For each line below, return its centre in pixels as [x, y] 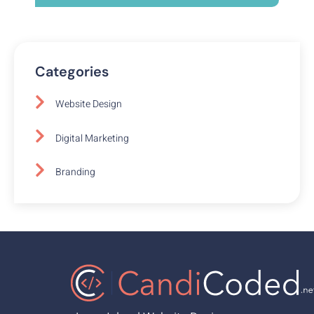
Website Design [89, 104]
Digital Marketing [92, 138]
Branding [75, 172]
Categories [72, 72]
